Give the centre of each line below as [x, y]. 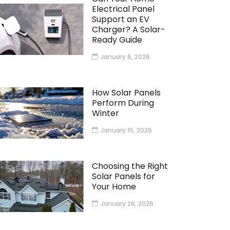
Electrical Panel [123, 9]
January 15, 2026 [126, 130]
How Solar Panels [126, 93]
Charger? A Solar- [128, 30]
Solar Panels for [123, 177]
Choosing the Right [130, 166]
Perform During [123, 103]
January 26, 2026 [127, 204]
